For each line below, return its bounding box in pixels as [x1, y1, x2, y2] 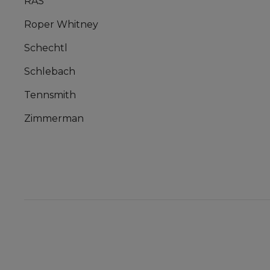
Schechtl [24, 42, 67, 54]
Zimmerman [24, 113, 84, 125]
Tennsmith [24, 89, 76, 101]
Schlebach [24, 66, 75, 78]
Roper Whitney [24, 19, 98, 31]
